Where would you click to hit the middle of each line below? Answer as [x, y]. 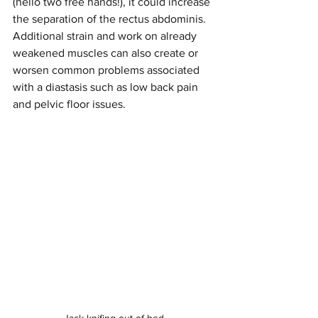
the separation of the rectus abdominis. [111, 18]
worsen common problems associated [108, 70]
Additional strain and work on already [106, 35]
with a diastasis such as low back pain [107, 87]
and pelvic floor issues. [69, 104]
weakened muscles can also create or [107, 53]
